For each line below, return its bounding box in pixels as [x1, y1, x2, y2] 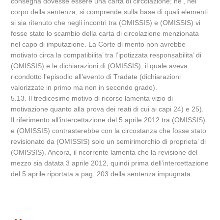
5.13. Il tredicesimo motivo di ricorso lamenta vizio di [11, 94, 173, 102]
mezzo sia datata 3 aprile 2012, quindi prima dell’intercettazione [11, 159, 209, 167]
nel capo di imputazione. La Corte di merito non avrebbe [11, 40, 186, 48]
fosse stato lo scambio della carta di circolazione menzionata [11, 29, 199, 37]
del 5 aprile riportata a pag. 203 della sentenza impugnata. [11, 170, 193, 178]
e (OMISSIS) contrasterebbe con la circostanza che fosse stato [11, 127, 207, 135]
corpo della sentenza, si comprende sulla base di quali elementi [11, 8, 208, 16]
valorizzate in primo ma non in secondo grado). [11, 83, 158, 91]
